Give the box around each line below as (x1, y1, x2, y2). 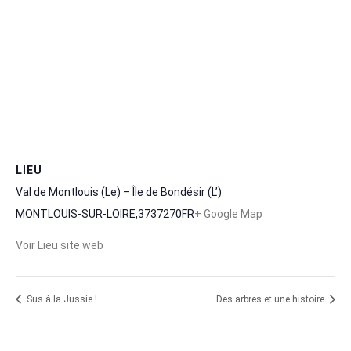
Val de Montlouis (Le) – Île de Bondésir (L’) (16, 185, 222, 198)
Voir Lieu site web (16, 238, 103, 251)
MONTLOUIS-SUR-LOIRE (16, 207, 136, 220)
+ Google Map (194, 207, 262, 220)
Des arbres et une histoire (216, 294, 327, 305)
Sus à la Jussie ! (24, 294, 97, 305)
